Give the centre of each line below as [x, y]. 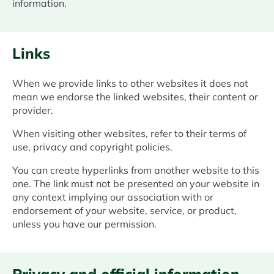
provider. [33, 110]
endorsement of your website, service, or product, [124, 211]
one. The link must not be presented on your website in [136, 184]
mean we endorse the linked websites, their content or [135, 97]
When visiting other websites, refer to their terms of [129, 134]
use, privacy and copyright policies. [92, 147]
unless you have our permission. [84, 224]
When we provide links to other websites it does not [130, 83]
